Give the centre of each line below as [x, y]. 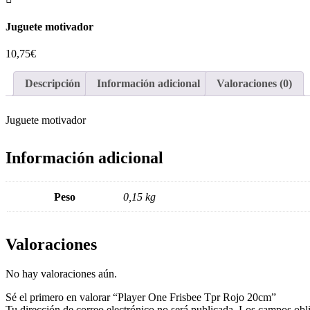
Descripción [53, 83]
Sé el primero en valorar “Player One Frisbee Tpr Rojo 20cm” [141, 297]
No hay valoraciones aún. [61, 273]
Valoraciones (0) [254, 83]
